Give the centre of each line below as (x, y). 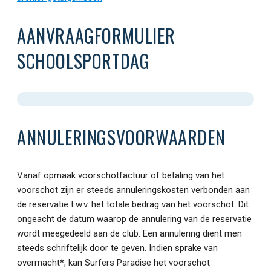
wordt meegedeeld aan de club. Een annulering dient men (129, 233)
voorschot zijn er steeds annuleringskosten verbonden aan (133, 190)
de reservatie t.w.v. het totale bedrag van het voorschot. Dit (133, 204)
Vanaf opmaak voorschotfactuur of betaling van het (121, 175)
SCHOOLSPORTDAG (83, 61)
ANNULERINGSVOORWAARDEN (121, 137)
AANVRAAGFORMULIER (96, 36)
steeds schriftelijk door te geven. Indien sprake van (117, 248)
